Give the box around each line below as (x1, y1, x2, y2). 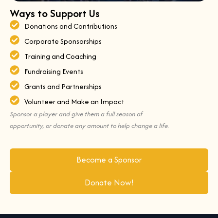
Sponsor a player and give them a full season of (10, 109, 143, 119)
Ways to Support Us (10, 5, 100, 21)
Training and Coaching (24, 51, 96, 61)
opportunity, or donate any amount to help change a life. (10, 120, 169, 130)
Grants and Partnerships (24, 81, 102, 91)
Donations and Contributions (24, 20, 117, 31)
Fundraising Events (24, 66, 83, 76)
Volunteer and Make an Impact (24, 96, 124, 107)
